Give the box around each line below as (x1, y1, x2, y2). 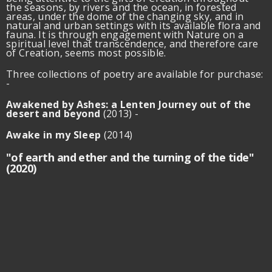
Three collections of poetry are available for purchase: (6, 67, 263, 81)
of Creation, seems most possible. (6, 46, 172, 59)
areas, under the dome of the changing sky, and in (6, 9, 244, 23)
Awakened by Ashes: (6, 97, 112, 111)
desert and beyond (6, 106, 101, 120)
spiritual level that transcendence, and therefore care (6, 36, 259, 50)
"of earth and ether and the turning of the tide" (6, 149, 254, 165)
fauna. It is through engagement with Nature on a (6, 27, 244, 41)
